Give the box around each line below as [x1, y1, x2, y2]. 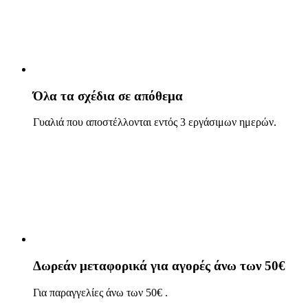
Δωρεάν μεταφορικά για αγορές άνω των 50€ [33, 258, 285, 274]
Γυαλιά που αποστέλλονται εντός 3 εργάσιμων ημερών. [33, 116, 276, 129]
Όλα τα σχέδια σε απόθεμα [33, 88, 183, 103]
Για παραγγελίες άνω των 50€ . [33, 286, 168, 298]
